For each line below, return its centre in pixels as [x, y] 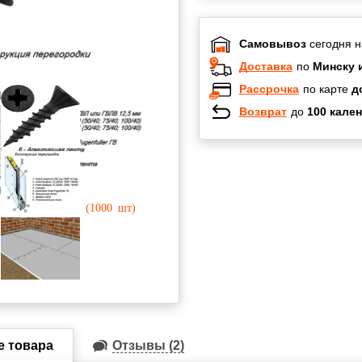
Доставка [265, 67]
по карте [327, 89]
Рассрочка [269, 89]
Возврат [263, 112]
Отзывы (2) [148, 345]
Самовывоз [272, 44]
